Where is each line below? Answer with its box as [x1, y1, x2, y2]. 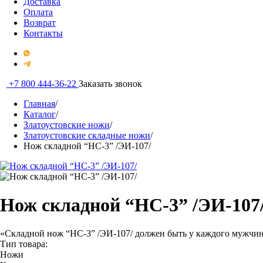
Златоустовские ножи [23, 120, 110, 130]
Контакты [23, 28, 63, 38]
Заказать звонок [79, 79, 142, 89]
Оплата [23, 7, 53, 17]
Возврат [23, 18, 56, 28]
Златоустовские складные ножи [23, 130, 150, 140]
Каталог [23, 109, 56, 119]
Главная [23, 99, 55, 109]
